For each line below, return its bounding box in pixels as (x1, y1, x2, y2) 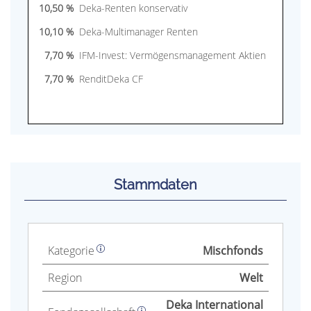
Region (48, 269, 82, 285)
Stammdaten (114, 176, 197, 193)
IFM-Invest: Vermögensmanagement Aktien (79, 49, 266, 62)
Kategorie (48, 242, 94, 258)
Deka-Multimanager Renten (79, 25, 198, 38)
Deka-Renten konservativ (79, 1, 187, 15)
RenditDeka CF (79, 72, 143, 85)
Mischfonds (203, 242, 263, 258)
